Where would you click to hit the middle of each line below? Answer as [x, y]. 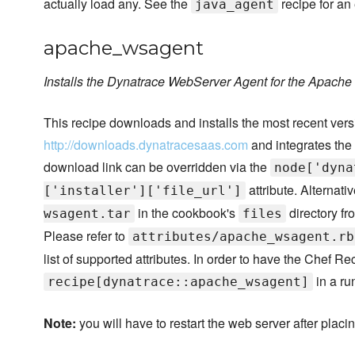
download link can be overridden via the [157, 167]
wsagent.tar [87, 214]
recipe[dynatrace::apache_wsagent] [178, 282]
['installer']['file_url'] [143, 191]
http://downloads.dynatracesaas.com [146, 145]
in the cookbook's [187, 213]
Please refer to [86, 236]
